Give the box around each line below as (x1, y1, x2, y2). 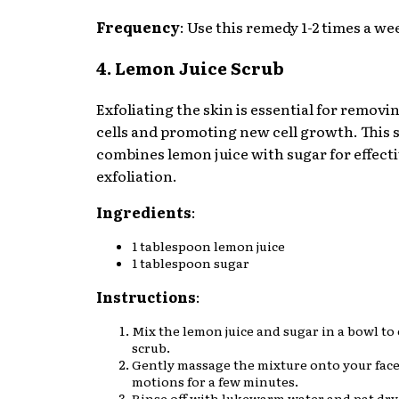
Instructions (96, 285, 196, 307)
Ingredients (96, 200, 191, 223)
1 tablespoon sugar (132, 253, 249, 272)
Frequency (96, 16, 180, 38)
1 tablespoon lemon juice (132, 236, 285, 255)
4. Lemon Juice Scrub (96, 54, 284, 80)
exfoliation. (96, 164, 177, 186)
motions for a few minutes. (132, 371, 298, 390)
